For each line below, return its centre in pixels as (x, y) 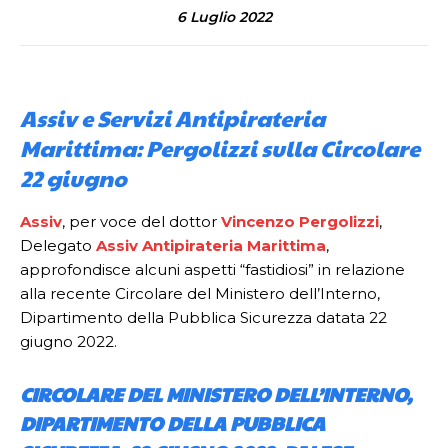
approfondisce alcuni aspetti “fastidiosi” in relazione (212, 269)
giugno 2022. (68, 341)
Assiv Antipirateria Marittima (211, 245)
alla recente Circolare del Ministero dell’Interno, (200, 293)
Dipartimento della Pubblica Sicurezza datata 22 (203, 317)
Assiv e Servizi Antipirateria (172, 118)
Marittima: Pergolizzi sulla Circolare (220, 148)
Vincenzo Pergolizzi (300, 221)
